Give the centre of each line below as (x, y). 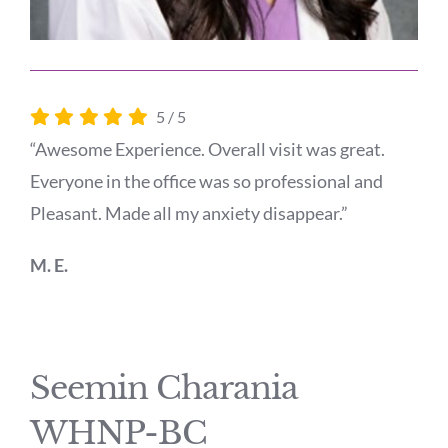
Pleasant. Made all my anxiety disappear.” (188, 212)
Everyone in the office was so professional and (206, 180)
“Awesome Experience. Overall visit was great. (207, 148)
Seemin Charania (163, 387)
